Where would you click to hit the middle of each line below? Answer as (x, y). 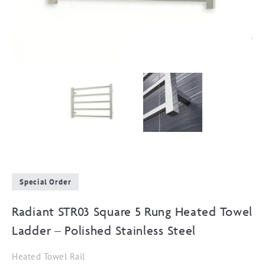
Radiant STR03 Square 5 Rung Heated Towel (132, 211)
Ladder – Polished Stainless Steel (104, 230)
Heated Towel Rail (49, 256)
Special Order (46, 182)
